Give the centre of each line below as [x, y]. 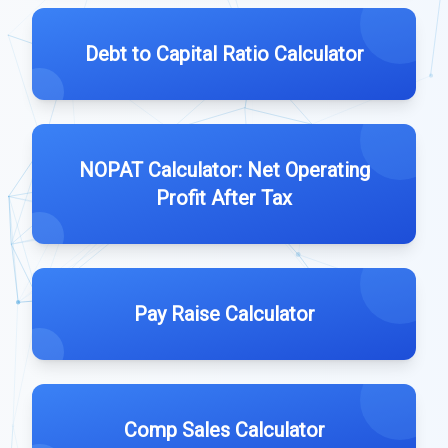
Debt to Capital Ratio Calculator [224, 54]
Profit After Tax [224, 198]
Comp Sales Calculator [224, 430]
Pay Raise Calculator [224, 314]
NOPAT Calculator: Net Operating [224, 170]
